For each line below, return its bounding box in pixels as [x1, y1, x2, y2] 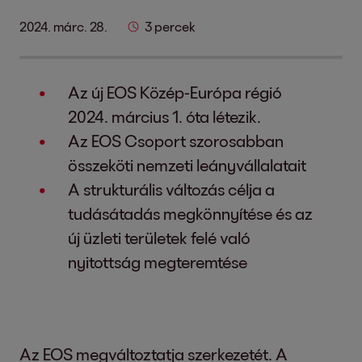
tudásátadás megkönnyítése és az [68, 204, 313, 223]
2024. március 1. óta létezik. [68, 107, 261, 126]
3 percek [145, 19, 196, 34]
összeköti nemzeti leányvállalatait [68, 155, 306, 175]
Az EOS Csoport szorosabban [68, 131, 284, 150]
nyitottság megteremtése [68, 252, 247, 271]
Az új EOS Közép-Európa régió [68, 82, 282, 102]
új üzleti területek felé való [68, 228, 250, 247]
